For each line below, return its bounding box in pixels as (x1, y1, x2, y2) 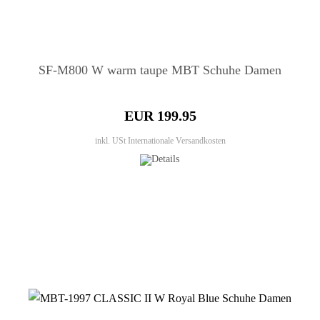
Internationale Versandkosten (127, 136, 226, 146)
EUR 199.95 (124, 108, 196, 124)
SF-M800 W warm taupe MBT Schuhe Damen (39, 63, 281, 78)
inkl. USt (94, 136, 128, 146)
